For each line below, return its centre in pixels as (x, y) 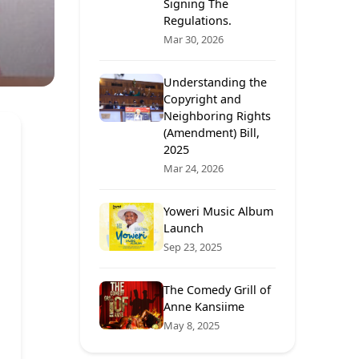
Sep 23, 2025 (193, 247)
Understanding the (215, 83)
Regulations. (198, 21)
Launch (184, 228)
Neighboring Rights (217, 116)
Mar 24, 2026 (194, 169)
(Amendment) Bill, (212, 133)
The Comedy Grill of (217, 290)
